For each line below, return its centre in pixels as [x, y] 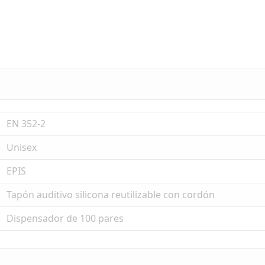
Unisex [22, 147]
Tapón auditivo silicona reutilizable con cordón [111, 195]
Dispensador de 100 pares [65, 218]
